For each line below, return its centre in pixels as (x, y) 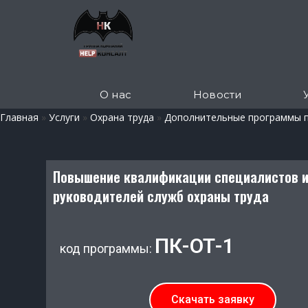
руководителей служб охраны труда (161, 196)
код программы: (108, 249)
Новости (218, 95)
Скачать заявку (212, 299)
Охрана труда (122, 117)
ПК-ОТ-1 (195, 246)
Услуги (64, 117)
